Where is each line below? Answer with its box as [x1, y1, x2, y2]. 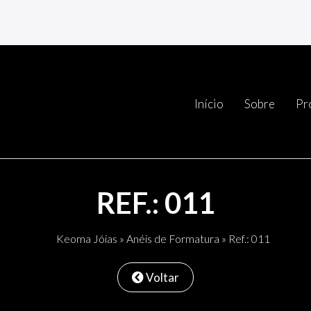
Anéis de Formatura [126, 231, 219, 245]
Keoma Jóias [56, 231, 117, 245]
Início [194, 96, 224, 111]
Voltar [144, 269, 179, 285]
